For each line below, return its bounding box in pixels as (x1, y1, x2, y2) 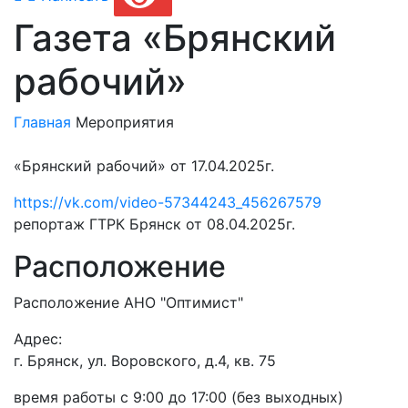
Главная (14, 113, 71, 131)
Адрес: (14, 330, 62, 348)
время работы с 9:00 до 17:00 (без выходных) (14, 388, 343, 406)
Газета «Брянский (14, 15, 336, 60)
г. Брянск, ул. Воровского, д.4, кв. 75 (14, 352, 276, 370)
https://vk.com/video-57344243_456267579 (14, 193, 321, 211)
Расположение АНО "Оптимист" (14, 293, 243, 311)
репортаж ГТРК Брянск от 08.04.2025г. (14, 215, 295, 233)
